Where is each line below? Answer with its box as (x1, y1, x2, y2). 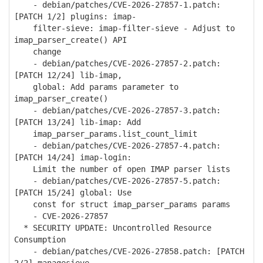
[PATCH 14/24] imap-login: (14, 153, 131, 162)
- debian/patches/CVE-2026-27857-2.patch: (14, 59, 221, 68)
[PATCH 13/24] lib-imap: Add (14, 117, 141, 127)
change (14, 47, 61, 56)
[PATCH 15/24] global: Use (14, 188, 131, 197)
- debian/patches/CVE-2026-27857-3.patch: (14, 106, 221, 115)
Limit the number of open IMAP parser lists (14, 164, 230, 174)
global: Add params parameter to (14, 82, 178, 92)
